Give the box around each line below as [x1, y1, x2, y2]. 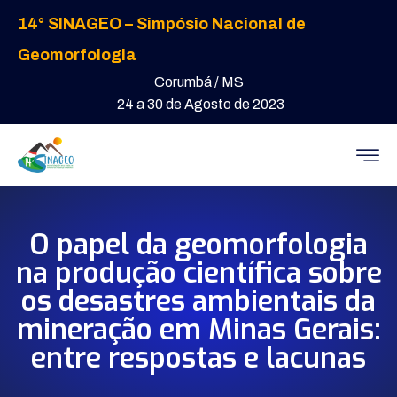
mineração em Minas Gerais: [16, 311, 381, 348]
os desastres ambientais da [21, 283, 376, 320]
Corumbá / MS [153, 74, 244, 90]
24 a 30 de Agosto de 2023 [117, 97, 284, 112]
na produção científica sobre [15, 254, 382, 292]
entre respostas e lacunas [31, 339, 366, 377]
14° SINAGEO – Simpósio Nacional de [18, 15, 306, 33]
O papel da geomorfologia [29, 226, 368, 263]
